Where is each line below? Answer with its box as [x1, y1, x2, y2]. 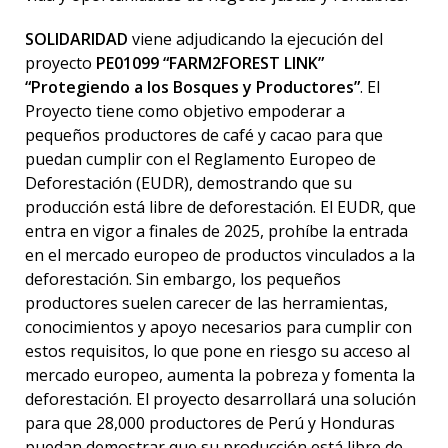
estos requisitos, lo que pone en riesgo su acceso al [25, 340, 410, 362]
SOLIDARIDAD [25, 28, 132, 50]
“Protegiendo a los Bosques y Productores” [25, 76, 360, 98]
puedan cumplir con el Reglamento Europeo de [25, 148, 376, 170]
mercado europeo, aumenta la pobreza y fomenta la [25, 364, 415, 386]
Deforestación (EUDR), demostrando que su [25, 172, 352, 194]
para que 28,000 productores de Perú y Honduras [25, 412, 395, 434]
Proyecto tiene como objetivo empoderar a [25, 100, 345, 122]
